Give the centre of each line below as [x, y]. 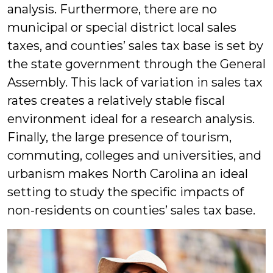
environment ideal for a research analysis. [131, 119]
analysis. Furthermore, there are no [112, 9]
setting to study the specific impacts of [126, 192]
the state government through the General [136, 64]
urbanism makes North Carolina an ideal [128, 173]
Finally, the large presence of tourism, [119, 137]
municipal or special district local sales [122, 27]
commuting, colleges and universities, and [134, 155]
